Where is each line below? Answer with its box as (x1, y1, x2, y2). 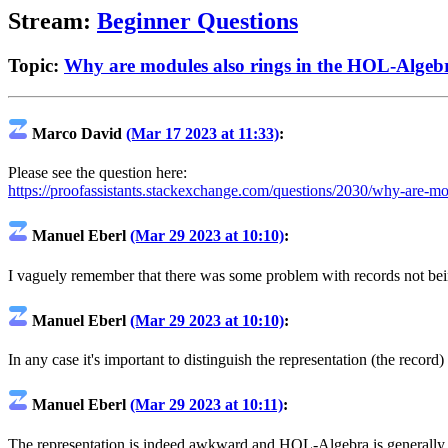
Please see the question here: (8, 164, 187, 182)
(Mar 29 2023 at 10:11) (130, 396, 283, 414)
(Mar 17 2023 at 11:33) (126, 124, 279, 142)
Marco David (28, 124, 126, 142)
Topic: (8, 54, 64, 76)
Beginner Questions (97, 8, 298, 34)
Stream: (8, 8, 97, 34)
